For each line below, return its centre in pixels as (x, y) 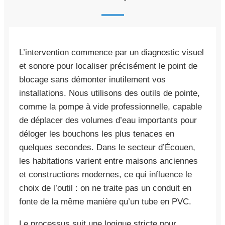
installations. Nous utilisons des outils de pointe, (109, 93)
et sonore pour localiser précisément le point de (108, 66)
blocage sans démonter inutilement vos (92, 79)
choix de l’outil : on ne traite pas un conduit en (105, 188)
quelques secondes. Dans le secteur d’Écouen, (107, 147)
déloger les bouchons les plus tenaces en (97, 134)
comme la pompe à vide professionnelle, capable (110, 106)
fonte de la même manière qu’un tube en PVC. (105, 201)
